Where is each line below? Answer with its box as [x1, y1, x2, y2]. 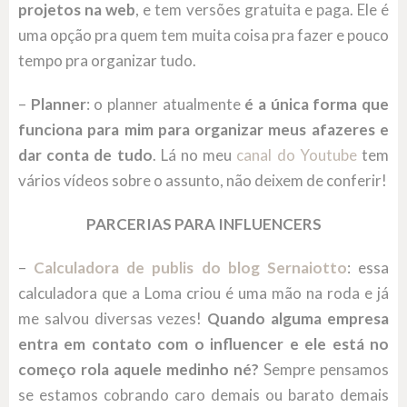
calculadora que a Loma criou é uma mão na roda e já [18, 283, 389, 303]
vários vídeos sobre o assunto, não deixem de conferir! [18, 171, 387, 191]
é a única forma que [244, 94, 390, 114]
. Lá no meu [152, 145, 237, 165]
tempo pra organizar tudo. [18, 51, 196, 71]
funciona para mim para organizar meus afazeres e [18, 120, 389, 140]
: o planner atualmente [85, 94, 245, 114]
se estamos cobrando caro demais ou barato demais [18, 385, 389, 405]
